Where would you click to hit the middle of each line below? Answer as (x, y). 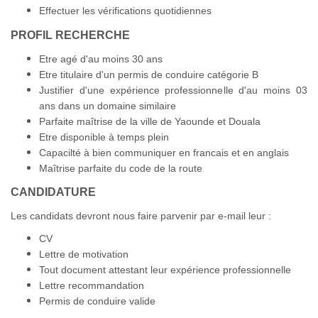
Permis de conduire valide (97, 301)
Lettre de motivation (84, 254)
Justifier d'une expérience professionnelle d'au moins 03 (173, 90)
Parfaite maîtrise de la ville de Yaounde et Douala (150, 121)
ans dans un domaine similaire (109, 106)
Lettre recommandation (92, 285)
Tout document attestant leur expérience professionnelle (165, 270)
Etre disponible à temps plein (104, 137)
